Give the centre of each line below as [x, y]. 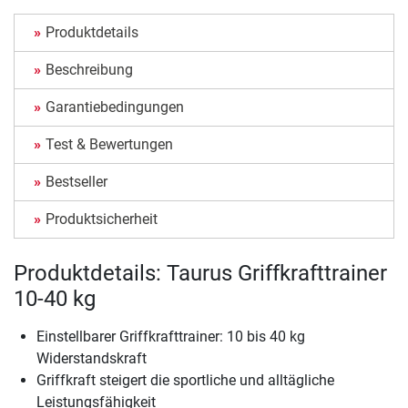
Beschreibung [89, 70]
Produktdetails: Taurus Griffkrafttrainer [200, 274]
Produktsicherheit [102, 219]
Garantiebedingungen [115, 107]
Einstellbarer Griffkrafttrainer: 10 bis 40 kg [171, 337]
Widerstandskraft [92, 359]
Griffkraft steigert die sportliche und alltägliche [185, 381]
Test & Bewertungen [109, 145]
